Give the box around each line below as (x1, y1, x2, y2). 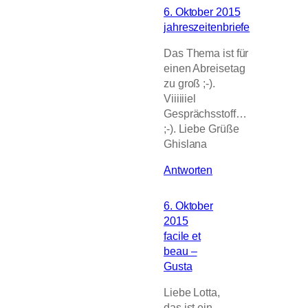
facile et (164, 230, 201, 243)
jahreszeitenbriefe (164, 20, 250, 33)
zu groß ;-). (164, 76, 215, 89)
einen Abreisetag (164, 61, 245, 74)
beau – (164, 245, 197, 258)
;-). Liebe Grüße (164, 122, 239, 135)
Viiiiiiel (164, 91, 197, 104)
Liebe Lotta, (164, 286, 220, 299)
